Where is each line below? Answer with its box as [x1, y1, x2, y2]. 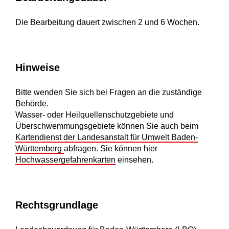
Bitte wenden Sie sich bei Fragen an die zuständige [15, 88, 202, 97]
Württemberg [15, 144, 64, 153]
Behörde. [15, 99, 49, 108]
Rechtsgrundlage [15, 199, 98, 211]
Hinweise [15, 62, 60, 74]
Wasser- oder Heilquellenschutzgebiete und [15, 110, 174, 120]
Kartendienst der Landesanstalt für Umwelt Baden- [15, 133, 198, 142]
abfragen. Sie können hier [64, 144, 157, 153]
